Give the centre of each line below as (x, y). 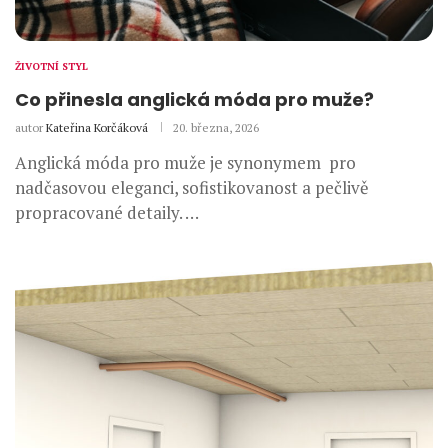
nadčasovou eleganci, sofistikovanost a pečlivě (192, 187)
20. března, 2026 (216, 127)
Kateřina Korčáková (97, 127)
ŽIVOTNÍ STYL (51, 66)
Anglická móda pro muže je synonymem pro (185, 162)
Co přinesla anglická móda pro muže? (194, 99)
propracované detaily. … (107, 212)
